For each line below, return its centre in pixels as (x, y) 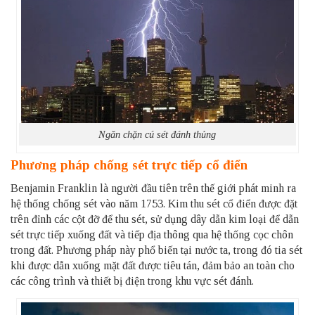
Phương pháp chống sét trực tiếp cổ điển (129, 165)
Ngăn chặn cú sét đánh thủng (157, 135)
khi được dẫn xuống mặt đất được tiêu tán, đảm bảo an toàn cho (153, 265)
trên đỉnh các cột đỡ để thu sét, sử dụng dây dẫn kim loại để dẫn (155, 219)
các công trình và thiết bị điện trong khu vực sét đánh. (132, 281)
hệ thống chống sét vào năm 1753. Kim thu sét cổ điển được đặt (154, 203)
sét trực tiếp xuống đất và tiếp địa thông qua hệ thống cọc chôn (152, 234)
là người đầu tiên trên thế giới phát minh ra (197, 188)
